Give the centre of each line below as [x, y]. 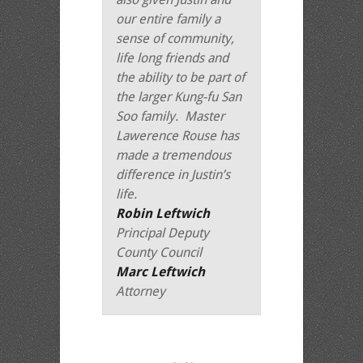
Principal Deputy [162, 233]
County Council [159, 252]
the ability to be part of [180, 77]
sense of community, [175, 38]
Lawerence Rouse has [177, 136]
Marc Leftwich [160, 272]
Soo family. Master [170, 116]
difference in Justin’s [173, 175]
